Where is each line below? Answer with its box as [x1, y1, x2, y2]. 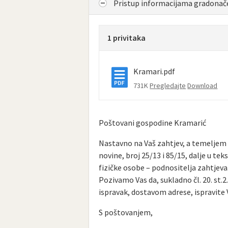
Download [187, 80, 218, 90]
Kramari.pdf [133, 66, 176, 76]
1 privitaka [107, 32, 146, 43]
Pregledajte [150, 80, 186, 90]
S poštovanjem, [99, 207, 153, 217]
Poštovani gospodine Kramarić [99, 117, 207, 128]
